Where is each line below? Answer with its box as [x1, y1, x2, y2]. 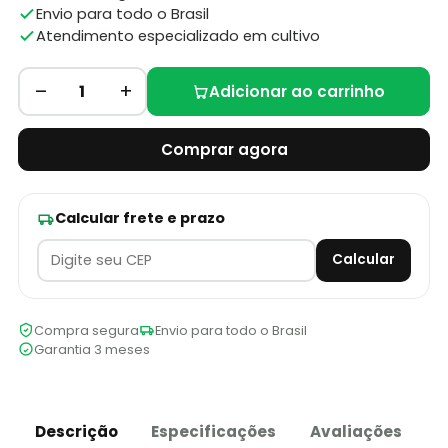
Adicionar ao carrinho [208, 81, 385, 103]
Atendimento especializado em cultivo [35, 26, 320, 47]
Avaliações [309, 420, 402, 442]
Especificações [151, 420, 277, 442]
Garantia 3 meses [33, 340, 150, 358]
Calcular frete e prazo [54, 208, 225, 229]
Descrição [34, 420, 118, 442]
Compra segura [33, 321, 139, 339]
